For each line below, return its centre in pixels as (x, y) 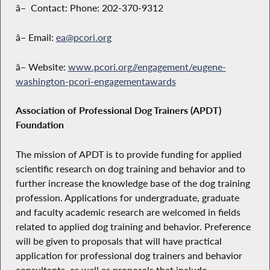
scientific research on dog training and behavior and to (130, 169)
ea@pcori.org (83, 38)
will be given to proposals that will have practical (118, 241)
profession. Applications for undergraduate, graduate (127, 198)
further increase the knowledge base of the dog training (133, 184)
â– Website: (42, 67)
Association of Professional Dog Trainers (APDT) (118, 111)
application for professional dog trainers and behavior (129, 256)
